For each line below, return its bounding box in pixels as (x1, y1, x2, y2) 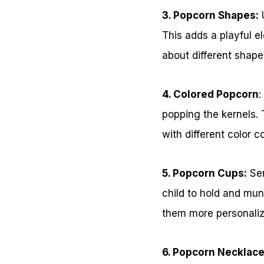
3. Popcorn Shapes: (162, 9, 259, 22)
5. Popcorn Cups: (162, 167, 247, 180)
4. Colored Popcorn (162, 88, 259, 101)
